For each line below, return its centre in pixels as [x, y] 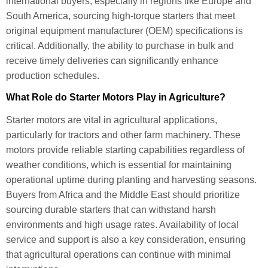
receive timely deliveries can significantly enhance [112, 60]
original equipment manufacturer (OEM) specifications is [124, 31]
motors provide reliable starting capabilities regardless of [125, 150]
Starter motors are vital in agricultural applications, [112, 120]
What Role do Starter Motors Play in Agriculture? [116, 98]
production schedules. [53, 75]
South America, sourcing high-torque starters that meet [121, 16]
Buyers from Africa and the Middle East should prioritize [123, 195]
